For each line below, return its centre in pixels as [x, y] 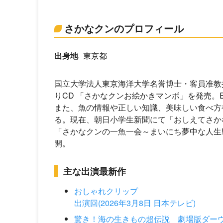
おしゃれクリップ [106, 191]
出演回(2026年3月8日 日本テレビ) [135, 203]
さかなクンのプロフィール [124, 28]
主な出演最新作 [95, 171]
